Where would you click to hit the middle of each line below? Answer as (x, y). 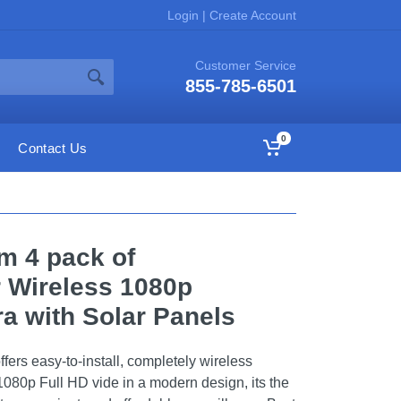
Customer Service (246, 65)
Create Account (251, 15)
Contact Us (53, 148)
